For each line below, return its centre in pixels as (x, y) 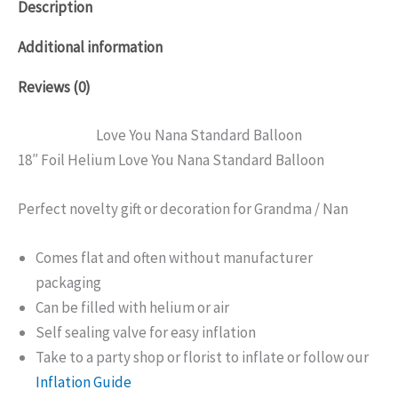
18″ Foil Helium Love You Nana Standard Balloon (171, 159)
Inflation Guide (84, 382)
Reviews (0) (54, 88)
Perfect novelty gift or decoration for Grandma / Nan (183, 209)
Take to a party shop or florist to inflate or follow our (202, 358)
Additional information (90, 48)
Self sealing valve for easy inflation (146, 333)
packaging (68, 283)
